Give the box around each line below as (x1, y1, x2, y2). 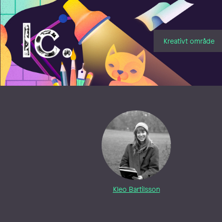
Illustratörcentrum (20, 20, 98, 33)
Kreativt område (163, 36, 215, 46)
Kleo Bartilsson (112, 184, 160, 194)
